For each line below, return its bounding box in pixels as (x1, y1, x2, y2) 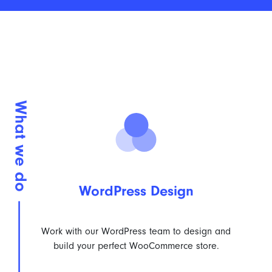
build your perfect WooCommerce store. (53, 240, 219, 251)
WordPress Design (78, 182, 194, 199)
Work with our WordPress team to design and (41, 226, 231, 237)
